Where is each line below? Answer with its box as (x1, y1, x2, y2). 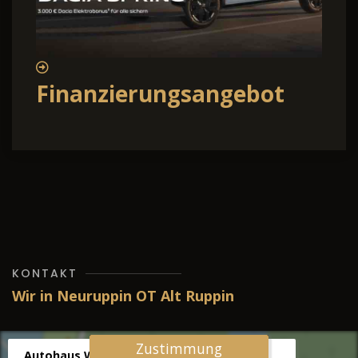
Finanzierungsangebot (36, 78, 284, 109)
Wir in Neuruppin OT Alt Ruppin (12, 286, 234, 306)
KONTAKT (12, 265, 78, 282)
